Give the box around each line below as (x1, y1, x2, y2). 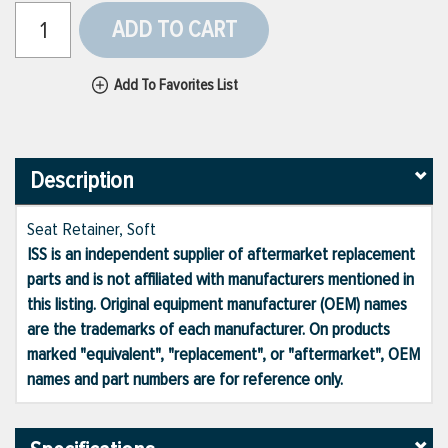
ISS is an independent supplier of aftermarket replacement (27, 243, 415, 266)
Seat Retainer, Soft (27, 218, 156, 241)
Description (30, 166, 134, 196)
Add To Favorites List (114, 75, 238, 95)
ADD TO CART (111, 15, 237, 44)
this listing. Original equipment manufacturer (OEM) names (27, 293, 407, 316)
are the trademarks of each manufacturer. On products (27, 318, 390, 341)
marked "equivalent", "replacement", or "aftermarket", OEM (27, 343, 420, 366)
